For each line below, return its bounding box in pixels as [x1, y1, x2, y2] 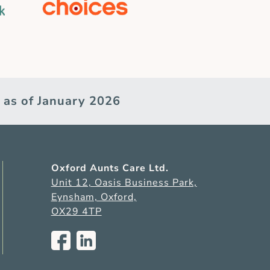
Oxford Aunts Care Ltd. [51, 161, 169, 175]
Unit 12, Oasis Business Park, [51, 175, 197, 189]
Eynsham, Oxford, [51, 190, 137, 204]
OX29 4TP [51, 204, 102, 218]
